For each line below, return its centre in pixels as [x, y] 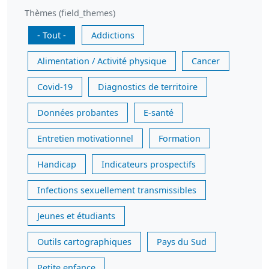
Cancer [206, 61]
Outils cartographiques [84, 242]
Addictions [113, 35]
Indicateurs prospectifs [149, 164]
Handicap [57, 164]
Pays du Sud [182, 242]
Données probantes [78, 113]
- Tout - [52, 35]
